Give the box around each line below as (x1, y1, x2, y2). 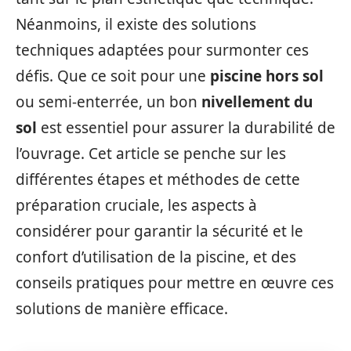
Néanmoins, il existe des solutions (16, 14, 256, 34)
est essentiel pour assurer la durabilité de (37, 118, 335, 138)
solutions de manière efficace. (16, 299, 228, 319)
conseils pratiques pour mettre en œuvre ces (16, 273, 334, 293)
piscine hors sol (210, 66, 324, 86)
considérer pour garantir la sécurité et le (16, 221, 303, 241)
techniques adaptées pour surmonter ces (16, 40, 309, 60)
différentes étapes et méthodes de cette (16, 169, 300, 190)
